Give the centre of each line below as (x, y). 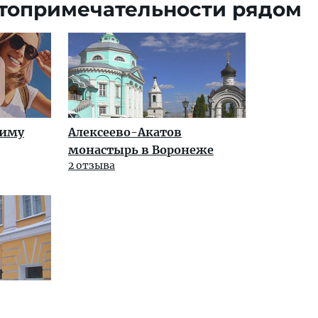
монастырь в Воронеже (141, 150)
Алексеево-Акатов (125, 132)
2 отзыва (92, 166)
